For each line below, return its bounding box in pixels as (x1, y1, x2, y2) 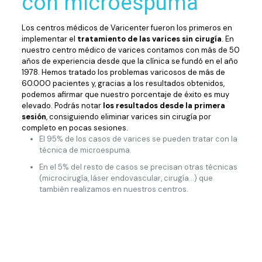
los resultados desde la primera (102, 101, 225, 111)
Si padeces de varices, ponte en (21, 204, 222, 220)
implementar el (21, 34, 77, 44)
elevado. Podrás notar (21, 101, 103, 111)
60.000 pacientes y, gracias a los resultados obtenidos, (21, 78, 225, 88)
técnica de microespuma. (39, 145, 132, 155)
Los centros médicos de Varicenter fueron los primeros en (21, 23, 232, 33)
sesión (21, 112, 46, 122)
